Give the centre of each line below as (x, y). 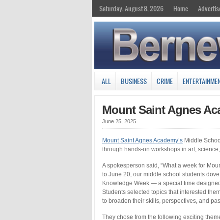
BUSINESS (134, 81)
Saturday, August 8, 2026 (131, 8)
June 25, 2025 (119, 121)
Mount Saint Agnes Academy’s (142, 140)
